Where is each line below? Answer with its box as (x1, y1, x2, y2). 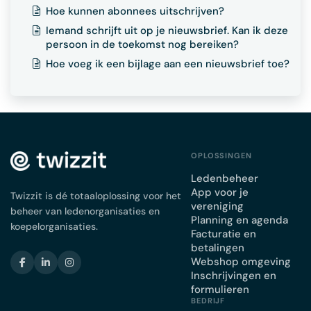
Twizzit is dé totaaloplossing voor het (10, 190, 181, 202)
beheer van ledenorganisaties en (10, 205, 160, 217)
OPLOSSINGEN (191, 151, 252, 160)
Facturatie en (191, 227, 256, 241)
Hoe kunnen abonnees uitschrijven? (46, 4, 224, 18)
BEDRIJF (191, 296, 226, 305)
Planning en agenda (191, 213, 288, 227)
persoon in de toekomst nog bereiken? (46, 37, 239, 51)
